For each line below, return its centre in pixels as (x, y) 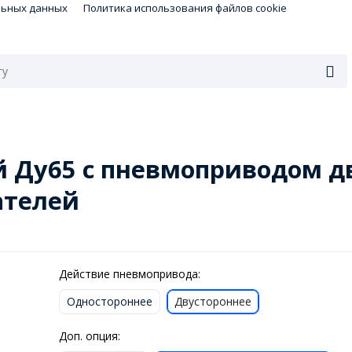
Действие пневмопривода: (129, 273)
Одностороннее (109, 301)
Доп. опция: (89, 335)
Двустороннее (213, 301)
